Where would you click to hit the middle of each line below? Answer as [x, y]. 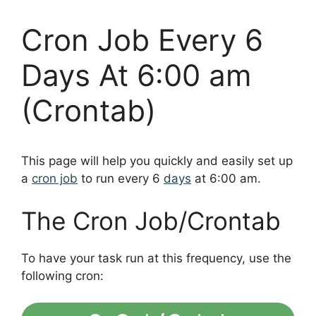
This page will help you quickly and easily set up [157, 161]
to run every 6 [121, 179]
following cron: [62, 275]
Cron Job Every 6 [142, 40]
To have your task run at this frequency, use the [156, 258]
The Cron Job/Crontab [151, 220]
